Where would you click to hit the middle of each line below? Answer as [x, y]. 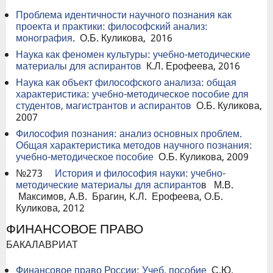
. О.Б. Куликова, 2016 [122, 38]
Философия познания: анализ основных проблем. [129, 134]
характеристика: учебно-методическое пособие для [132, 94]
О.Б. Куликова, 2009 [201, 157]
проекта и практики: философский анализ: [112, 27]
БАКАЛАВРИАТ [42, 245]
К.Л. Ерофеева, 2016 [191, 66]
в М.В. [217, 185]
